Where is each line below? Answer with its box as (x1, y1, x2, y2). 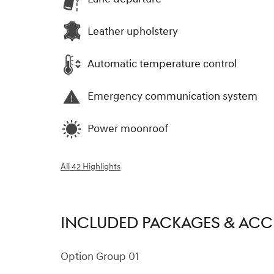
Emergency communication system (87, 89, 257, 103)
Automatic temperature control (87, 57, 237, 71)
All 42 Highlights (61, 161, 120, 172)
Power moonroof (87, 122, 168, 136)
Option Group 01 (61, 249, 139, 264)
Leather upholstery (87, 24, 178, 39)
